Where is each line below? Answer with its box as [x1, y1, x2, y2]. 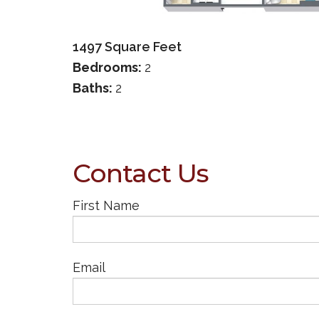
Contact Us [73, 157, 209, 189]
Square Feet [102, 38, 182, 54]
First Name [73, 197, 140, 213]
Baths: [73, 80, 115, 95]
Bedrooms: [73, 59, 145, 75]
